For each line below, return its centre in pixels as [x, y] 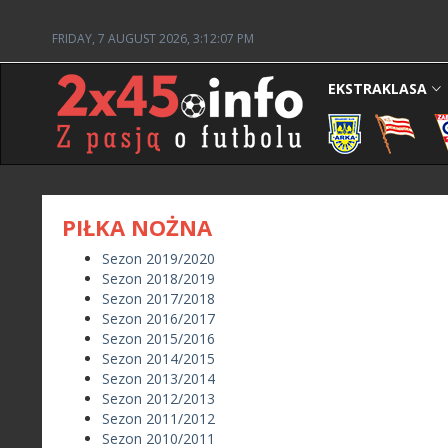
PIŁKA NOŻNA [137, 227]
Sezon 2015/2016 [158, 338]
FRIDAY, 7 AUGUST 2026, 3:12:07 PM [153, 38]
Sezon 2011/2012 [158, 418]
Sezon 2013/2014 [158, 378]
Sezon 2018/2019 [158, 278]
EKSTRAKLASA [377, 88]
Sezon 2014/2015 [158, 358]
